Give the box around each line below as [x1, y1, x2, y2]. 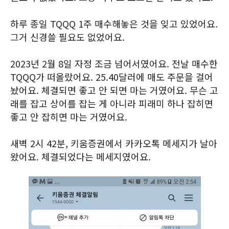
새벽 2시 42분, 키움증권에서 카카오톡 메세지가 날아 [10, 136, 217, 150]
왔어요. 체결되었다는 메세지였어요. [10, 150, 151, 163]
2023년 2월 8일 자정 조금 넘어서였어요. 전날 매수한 [10, 57, 218, 70]
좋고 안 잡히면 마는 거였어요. [10, 110, 127, 123]
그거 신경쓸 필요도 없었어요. [10, 30, 125, 43]
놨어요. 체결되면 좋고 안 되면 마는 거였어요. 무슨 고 [10, 83, 218, 97]
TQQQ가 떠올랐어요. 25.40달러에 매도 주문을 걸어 [10, 70, 213, 83]
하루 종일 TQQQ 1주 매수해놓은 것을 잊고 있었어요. [10, 17, 218, 30]
